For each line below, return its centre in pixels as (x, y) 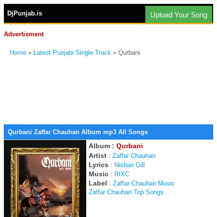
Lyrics (99, 165)
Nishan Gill (130, 165)
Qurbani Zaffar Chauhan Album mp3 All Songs (78, 132)
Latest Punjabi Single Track (72, 53)
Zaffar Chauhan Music (144, 183)
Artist (98, 155)
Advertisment (24, 34)
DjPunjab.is (25, 13)
